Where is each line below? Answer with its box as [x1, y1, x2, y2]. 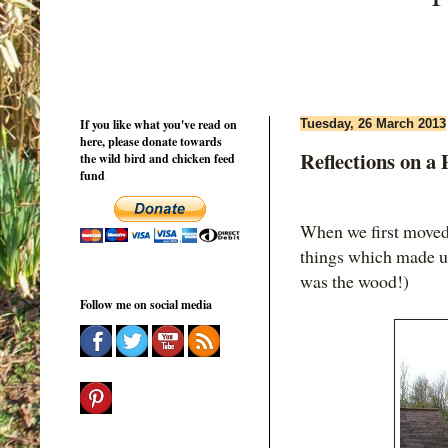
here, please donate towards [80, 132, 222, 150]
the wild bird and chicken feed [80, 149, 235, 167]
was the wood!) [300, 269, 409, 294]
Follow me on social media [80, 295, 212, 313]
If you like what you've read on [80, 115, 237, 133]
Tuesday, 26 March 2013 [300, 115, 446, 131]
